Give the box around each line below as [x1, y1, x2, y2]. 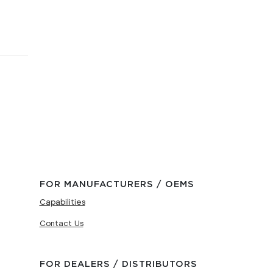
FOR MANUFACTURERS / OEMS [39, 179, 194, 189]
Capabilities [39, 198, 85, 206]
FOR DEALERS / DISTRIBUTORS [39, 259, 197, 269]
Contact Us [39, 219, 83, 227]
